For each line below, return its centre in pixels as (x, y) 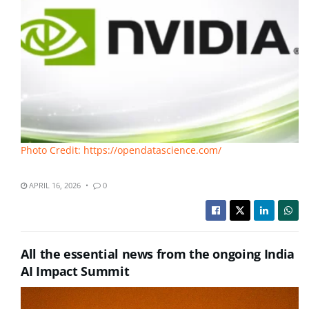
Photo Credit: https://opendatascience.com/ (121, 150)
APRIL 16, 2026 (54, 186)
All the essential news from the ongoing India (158, 254)
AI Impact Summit (75, 271)
